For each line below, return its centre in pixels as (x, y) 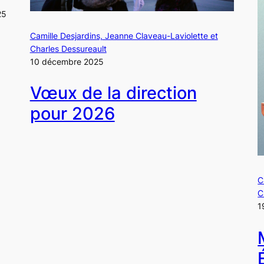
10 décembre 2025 (67, 61)
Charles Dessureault (68, 48)
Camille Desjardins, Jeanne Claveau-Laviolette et (124, 35)
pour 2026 (72, 113)
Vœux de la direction (113, 93)
